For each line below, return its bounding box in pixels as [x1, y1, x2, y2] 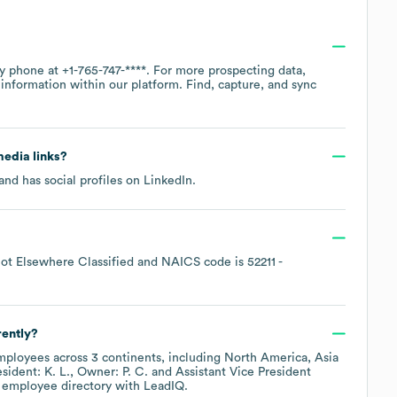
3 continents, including [91, 351, 224, 364]
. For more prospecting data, [146, 64, 306, 77]
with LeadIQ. [112, 379, 188, 393]
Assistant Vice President [175, 365, 311, 378]
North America [224, 351, 307, 364]
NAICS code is [161, 255, 247, 269]
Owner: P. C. [77, 365, 148, 378]
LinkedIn [144, 174, 192, 187]
